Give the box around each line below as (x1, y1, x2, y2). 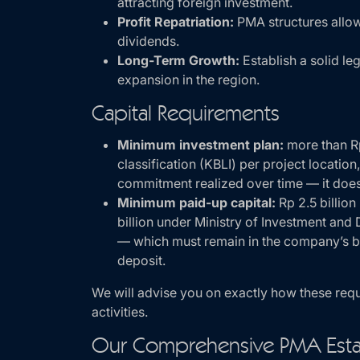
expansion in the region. (117, 72, 260, 88)
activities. (92, 304, 148, 320)
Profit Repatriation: (117, 14, 234, 30)
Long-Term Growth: (117, 52, 239, 68)
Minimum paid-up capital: (117, 194, 276, 211)
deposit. (117, 252, 166, 268)
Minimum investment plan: (117, 137, 284, 153)
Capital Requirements (92, 104, 280, 126)
